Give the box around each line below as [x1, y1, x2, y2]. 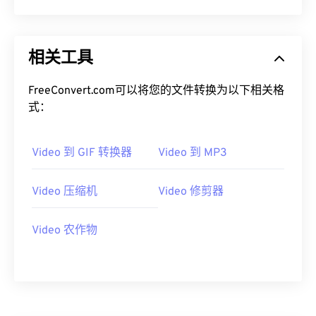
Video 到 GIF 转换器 [32, 146, 132, 160]
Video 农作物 [32, 224, 97, 238]
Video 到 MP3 [158, 146, 227, 160]
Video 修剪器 [158, 185, 224, 199]
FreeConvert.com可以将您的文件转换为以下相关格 [28, 84, 284, 98]
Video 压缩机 [32, 185, 97, 199]
